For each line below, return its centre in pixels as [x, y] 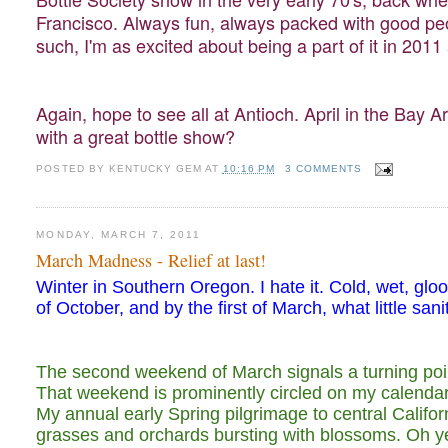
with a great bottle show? [136, 136]
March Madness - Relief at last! [151, 260]
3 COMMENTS [324, 169]
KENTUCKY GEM [155, 169]
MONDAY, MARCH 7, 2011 [119, 234]
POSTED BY [72, 169]
